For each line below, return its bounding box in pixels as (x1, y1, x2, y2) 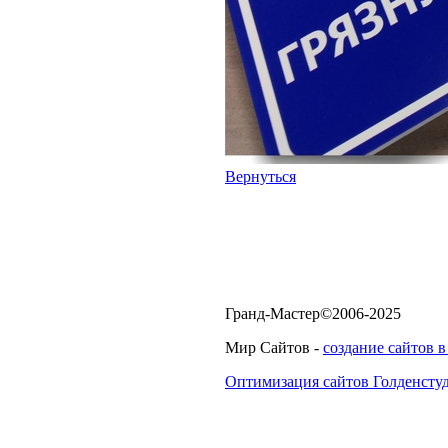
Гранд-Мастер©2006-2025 (225, 305, 401, 322)
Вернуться (225, 168, 296, 185)
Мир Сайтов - (225, 339, 323, 356)
